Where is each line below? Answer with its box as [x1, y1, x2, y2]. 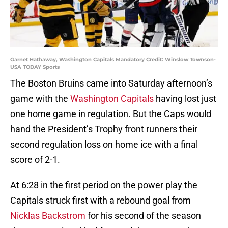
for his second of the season [85, 210, 201, 221]
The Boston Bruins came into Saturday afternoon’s [10, 78, 212, 89]
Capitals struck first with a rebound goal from [10, 195, 191, 206]
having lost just [154, 93, 216, 104]
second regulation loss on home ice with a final [10, 139, 198, 150]
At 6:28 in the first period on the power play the [10, 180, 197, 191]
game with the [10, 93, 70, 104]
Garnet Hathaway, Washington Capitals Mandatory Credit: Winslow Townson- [10, 56, 216, 63]
